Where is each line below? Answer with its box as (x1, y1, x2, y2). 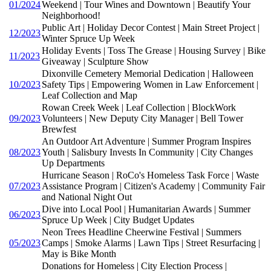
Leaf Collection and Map (42, 90, 137, 100)
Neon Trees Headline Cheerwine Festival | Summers (42, 226, 241, 237)
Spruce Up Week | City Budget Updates (42, 214, 194, 225)
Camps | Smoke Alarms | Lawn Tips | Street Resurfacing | (42, 237, 260, 248)
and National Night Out (42, 191, 132, 202)
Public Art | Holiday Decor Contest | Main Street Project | (42, 22, 260, 33)
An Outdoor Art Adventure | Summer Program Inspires (42, 135, 251, 146)
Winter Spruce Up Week (42, 33, 135, 44)
